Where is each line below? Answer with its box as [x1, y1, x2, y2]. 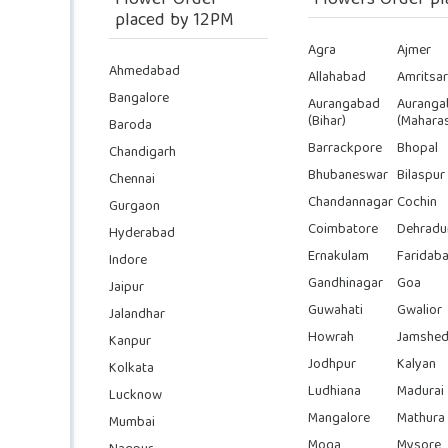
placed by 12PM [115, 5, 234, 37]
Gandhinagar [308, 271, 384, 296]
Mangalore [308, 406, 371, 431]
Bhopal [396, 136, 438, 161]
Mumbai [109, 410, 155, 435]
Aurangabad [308, 92, 381, 117]
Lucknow [109, 383, 162, 408]
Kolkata [109, 356, 154, 381]
